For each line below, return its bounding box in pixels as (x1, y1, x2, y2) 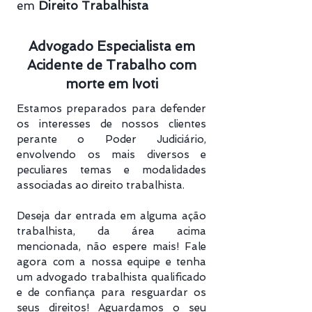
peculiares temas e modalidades (17, 164, 206, 176)
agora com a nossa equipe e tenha (17, 256, 206, 268)
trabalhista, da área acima (17, 225, 206, 237)
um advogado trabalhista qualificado (17, 271, 206, 283)
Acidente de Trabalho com (26, 57, 196, 73)
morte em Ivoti (65, 76, 158, 92)
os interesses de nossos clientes (17, 118, 206, 130)
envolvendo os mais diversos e (17, 148, 206, 161)
